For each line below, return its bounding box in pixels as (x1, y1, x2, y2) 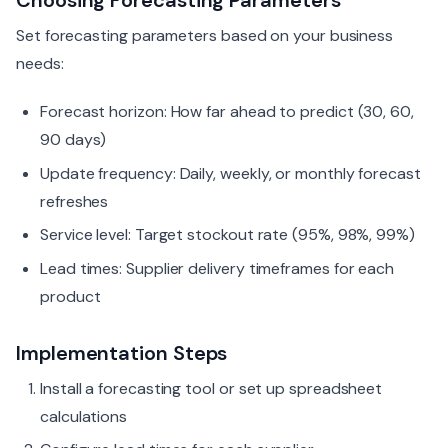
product (40, 285, 101, 307)
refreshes (40, 190, 109, 212)
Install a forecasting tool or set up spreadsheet (40, 377, 383, 399)
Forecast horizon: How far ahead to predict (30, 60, (40, 101, 414, 122)
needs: (16, 53, 64, 74)
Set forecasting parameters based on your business (16, 25, 394, 46)
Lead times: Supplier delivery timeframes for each (40, 257, 395, 279)
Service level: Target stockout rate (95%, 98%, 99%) (40, 224, 415, 246)
